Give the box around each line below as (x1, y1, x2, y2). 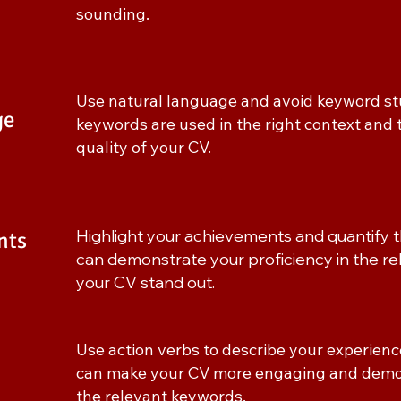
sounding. (76, 4, 149, 24)
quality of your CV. (76, 137, 211, 158)
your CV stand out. (76, 272, 215, 293)
